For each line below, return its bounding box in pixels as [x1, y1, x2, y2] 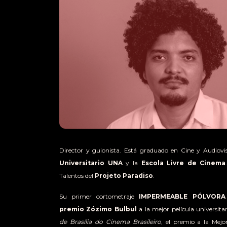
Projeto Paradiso [95, 171, 153, 179]
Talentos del [59, 171, 95, 179]
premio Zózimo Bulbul [59, 205, 137, 213]
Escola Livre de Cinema [141, 159, 226, 167]
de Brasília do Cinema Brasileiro [59, 217, 161, 225]
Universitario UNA [59, 159, 123, 167]
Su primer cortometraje [59, 192, 139, 200]
